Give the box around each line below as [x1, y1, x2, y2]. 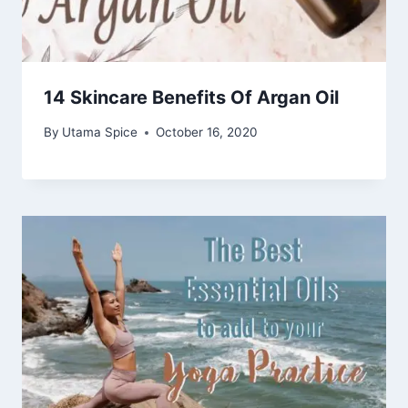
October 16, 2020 [156, 125, 259, 140]
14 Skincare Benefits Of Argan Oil [44, 86, 339, 108]
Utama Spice [62, 125, 138, 140]
